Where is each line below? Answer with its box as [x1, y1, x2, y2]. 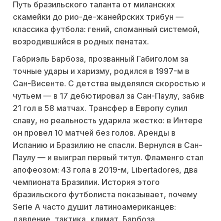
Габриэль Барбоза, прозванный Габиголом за [13, 54, 188, 64]
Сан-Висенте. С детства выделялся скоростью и [13, 78, 206, 89]
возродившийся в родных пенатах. [13, 37, 149, 47]
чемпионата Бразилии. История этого [13, 177, 160, 187]
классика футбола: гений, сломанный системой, [13, 24, 200, 35]
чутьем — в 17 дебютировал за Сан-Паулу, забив [13, 91, 204, 101]
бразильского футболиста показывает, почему [13, 189, 197, 200]
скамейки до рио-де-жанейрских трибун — [13, 12, 184, 22]
